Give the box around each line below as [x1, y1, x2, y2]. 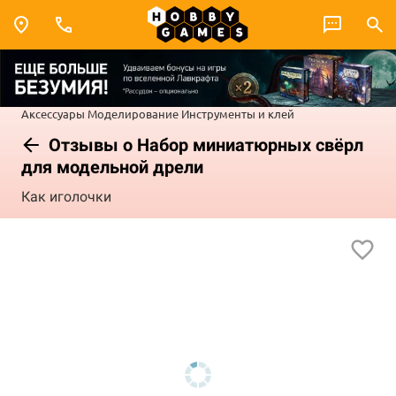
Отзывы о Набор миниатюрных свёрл [44, 133, 363, 156]
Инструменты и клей [181, 105, 294, 121]
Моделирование [88, 105, 179, 121]
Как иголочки [21, 188, 111, 206]
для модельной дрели [21, 156, 203, 178]
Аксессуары [21, 105, 85, 121]
